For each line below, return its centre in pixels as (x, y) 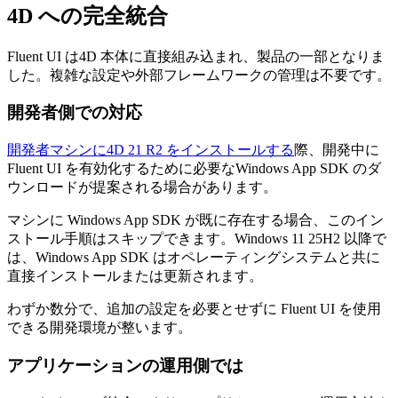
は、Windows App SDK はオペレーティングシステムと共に (194, 258)
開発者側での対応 (75, 113)
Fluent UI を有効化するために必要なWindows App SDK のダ (194, 169)
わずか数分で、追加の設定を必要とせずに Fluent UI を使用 (194, 309)
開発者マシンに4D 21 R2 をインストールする (151, 150)
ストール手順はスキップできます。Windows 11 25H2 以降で (197, 239)
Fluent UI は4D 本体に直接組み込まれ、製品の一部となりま (196, 56)
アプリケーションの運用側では (125, 365)
